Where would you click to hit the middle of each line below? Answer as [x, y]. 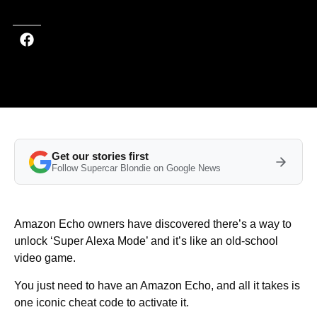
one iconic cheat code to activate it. [102, 303]
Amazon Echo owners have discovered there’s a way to [153, 224]
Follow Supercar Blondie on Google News [136, 168]
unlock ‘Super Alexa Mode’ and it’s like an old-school [146, 241]
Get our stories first [100, 156]
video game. [45, 258]
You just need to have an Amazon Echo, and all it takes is [157, 286]
